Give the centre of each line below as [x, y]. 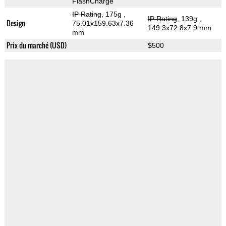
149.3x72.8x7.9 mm [179, 28]
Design [16, 23]
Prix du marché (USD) [36, 45]
